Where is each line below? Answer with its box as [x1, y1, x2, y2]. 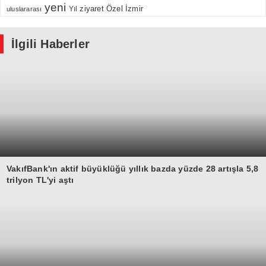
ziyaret [80, 5, 104, 13]
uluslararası [7, 5, 42, 12]
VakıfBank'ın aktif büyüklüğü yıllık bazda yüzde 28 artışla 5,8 [7, 164, 259, 173]
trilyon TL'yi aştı [7, 175, 74, 185]
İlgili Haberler [11, 37, 90, 50]
